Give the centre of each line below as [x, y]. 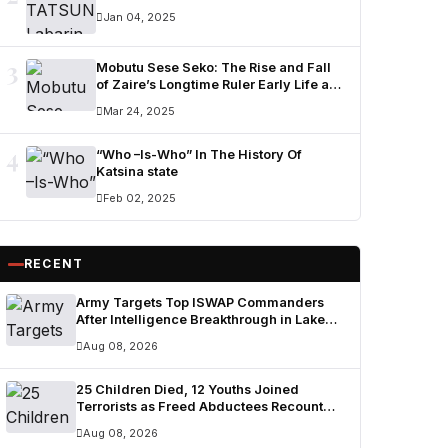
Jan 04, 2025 [139, 17]
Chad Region [117, 336]
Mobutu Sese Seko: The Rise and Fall [213, 67]
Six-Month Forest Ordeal [154, 423]
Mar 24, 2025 [139, 111]
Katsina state [137, 171]
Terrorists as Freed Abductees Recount [199, 406]
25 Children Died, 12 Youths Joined [187, 389]
